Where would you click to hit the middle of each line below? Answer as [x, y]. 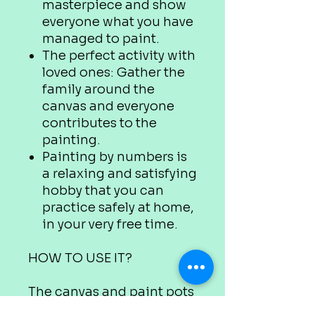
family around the [98, 89]
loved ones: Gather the [114, 72]
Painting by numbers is [115, 157]
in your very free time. [110, 224]
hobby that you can [103, 191]
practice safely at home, [118, 207]
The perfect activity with [119, 56]
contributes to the [99, 123]
